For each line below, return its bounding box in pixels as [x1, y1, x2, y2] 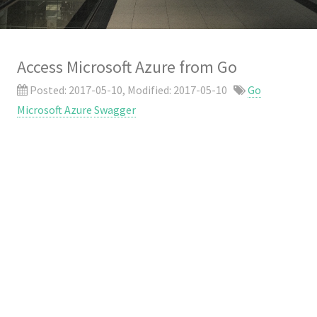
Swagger [94, 103, 136, 117]
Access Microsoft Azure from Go [17, 56, 237, 78]
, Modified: [122, 83, 173, 97]
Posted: [28, 83, 69, 97]
